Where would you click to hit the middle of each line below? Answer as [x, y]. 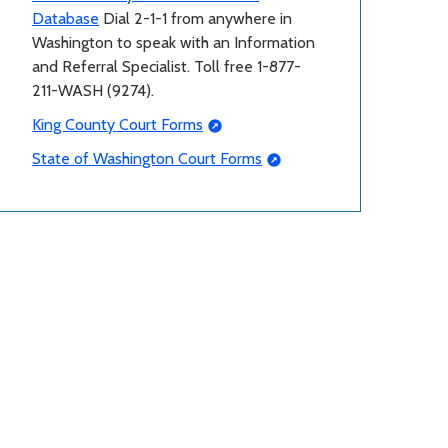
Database [65, 18]
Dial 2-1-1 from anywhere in [195, 18]
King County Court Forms [117, 124]
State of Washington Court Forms [147, 158]
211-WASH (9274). [95, 90]
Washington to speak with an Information [173, 42]
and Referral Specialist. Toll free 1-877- [166, 66]
